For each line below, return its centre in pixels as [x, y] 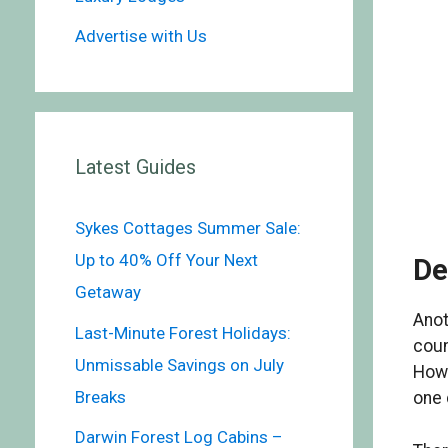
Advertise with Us [140, 36]
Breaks [100, 396]
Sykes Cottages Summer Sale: [187, 228]
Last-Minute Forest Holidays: [182, 332]
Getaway [107, 292]
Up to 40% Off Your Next [166, 260]
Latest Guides [135, 167]
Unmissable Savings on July [179, 364]
